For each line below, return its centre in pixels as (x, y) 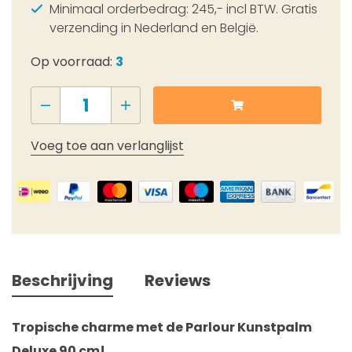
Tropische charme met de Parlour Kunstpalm (162, 327)
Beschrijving (62, 280)
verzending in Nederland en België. (154, 28)
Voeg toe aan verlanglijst (107, 146)
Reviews (178, 280)
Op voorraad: (73, 62)
